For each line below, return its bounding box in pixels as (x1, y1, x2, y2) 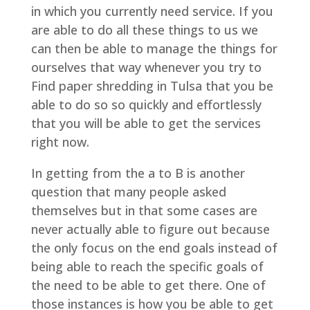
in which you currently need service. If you (30, 3, 273, 19)
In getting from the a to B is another (30, 165, 245, 181)
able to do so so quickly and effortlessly (30, 96, 262, 113)
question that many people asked (30, 183, 226, 200)
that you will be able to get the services (30, 115, 261, 131)
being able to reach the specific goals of (30, 258, 264, 275)
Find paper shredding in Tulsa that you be (30, 77, 273, 94)
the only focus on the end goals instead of (30, 239, 277, 256)
